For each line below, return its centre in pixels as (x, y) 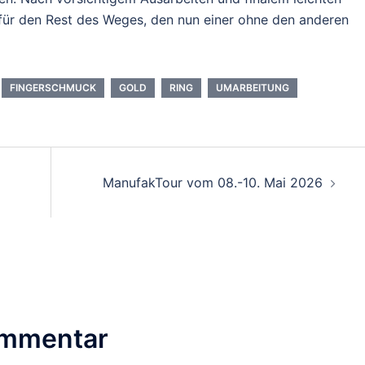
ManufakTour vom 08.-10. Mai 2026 (212, 182)
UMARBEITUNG (253, 87)
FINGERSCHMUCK (53, 87)
